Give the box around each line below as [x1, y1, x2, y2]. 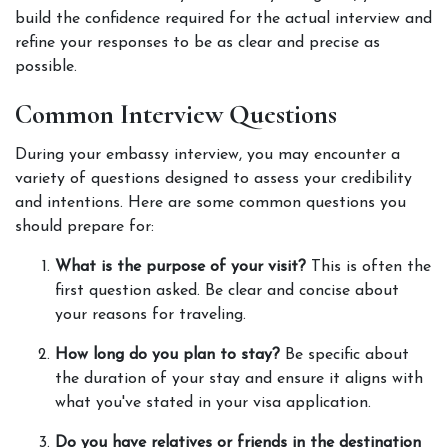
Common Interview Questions [15, 98, 337, 131]
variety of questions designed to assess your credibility [15, 171, 412, 187]
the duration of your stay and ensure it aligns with [55, 371, 423, 387]
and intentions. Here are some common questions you [15, 195, 406, 211]
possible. [15, 59, 82, 75]
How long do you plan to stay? [55, 347, 280, 363]
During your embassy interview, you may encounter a [15, 147, 400, 163]
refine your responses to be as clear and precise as [15, 35, 380, 51]
